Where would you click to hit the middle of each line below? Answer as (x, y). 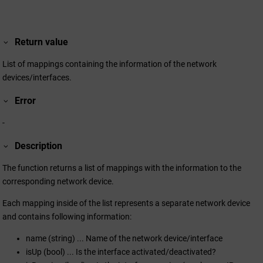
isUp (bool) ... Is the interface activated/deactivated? (121, 252)
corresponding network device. (58, 182)
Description (39, 146)
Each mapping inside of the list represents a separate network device (126, 203)
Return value (42, 42)
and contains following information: (67, 217)
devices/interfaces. (37, 77)
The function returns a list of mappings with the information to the (122, 168)
